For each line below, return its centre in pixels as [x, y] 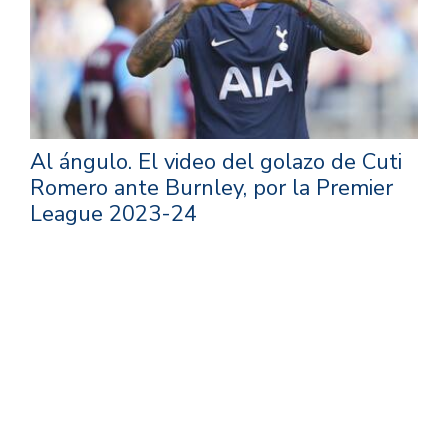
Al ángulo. [84, 161]
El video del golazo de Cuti [270, 161]
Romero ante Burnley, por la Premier [211, 187]
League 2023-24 [113, 213]
